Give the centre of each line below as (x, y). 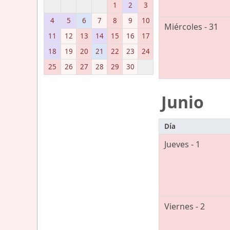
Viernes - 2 (185, 206)
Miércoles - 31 (191, 27)
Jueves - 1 (182, 144)
